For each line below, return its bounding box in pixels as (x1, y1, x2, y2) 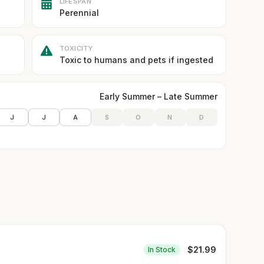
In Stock (147, 245, 176, 254)
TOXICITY (59, 44, 93, 52)
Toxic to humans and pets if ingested (59, 55, 213, 65)
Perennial (59, 8, 99, 18)
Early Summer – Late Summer (99, 91, 217, 101)
